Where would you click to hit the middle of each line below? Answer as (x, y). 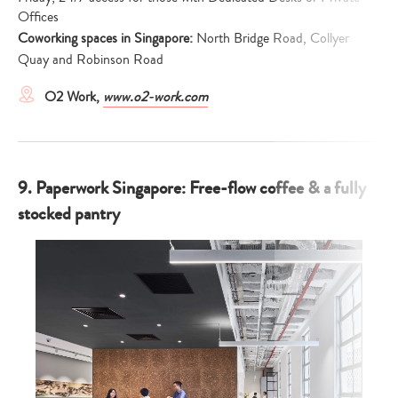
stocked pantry (69, 214)
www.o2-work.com (155, 97)
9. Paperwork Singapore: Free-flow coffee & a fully (192, 188)
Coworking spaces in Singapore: (107, 39)
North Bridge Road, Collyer (273, 39)
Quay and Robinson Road (92, 60)
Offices (38, 17)
